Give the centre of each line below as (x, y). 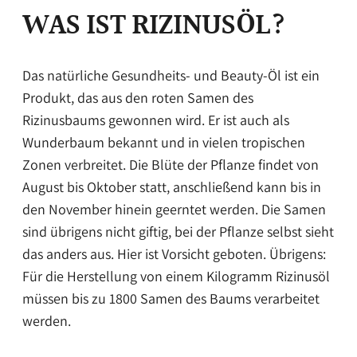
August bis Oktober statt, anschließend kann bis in (172, 187)
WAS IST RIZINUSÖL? (154, 27)
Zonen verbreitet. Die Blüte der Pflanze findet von (171, 165)
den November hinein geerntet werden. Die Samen (174, 210)
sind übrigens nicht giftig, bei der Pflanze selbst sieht (178, 232)
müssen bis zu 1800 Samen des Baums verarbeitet (171, 299)
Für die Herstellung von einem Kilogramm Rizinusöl (176, 277)
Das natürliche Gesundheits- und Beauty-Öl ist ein (171, 76)
